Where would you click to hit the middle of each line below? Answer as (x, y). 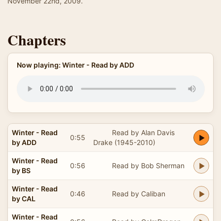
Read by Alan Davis (143, 132)
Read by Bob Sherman (148, 165)
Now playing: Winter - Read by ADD (75, 65)
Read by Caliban (138, 193)
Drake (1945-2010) (124, 142)
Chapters (37, 39)
